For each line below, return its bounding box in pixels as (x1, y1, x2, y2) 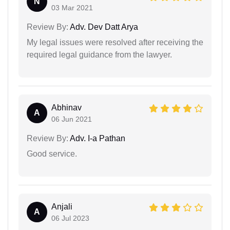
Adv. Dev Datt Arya (68, 22, 138, 31)
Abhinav (51, 103, 82, 112)
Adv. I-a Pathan (68, 133, 125, 143)
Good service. (27, 149, 77, 158)
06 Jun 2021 (51, 114, 92, 123)
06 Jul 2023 (51, 214, 89, 222)
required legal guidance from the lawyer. (27, 50, 172, 59)
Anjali (51, 202, 72, 211)
